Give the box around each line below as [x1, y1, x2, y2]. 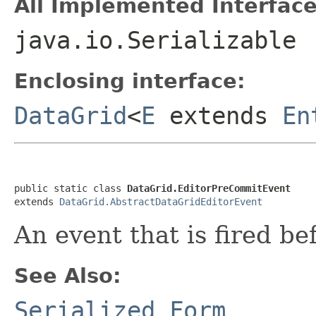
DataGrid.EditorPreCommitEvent [127, 182, 291, 194]
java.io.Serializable [14, 25, 296, 54]
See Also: [14, 263, 121, 288]
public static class [14, 182, 127, 194]
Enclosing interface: [14, 68, 245, 93]
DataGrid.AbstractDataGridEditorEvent [59, 195, 262, 207]
